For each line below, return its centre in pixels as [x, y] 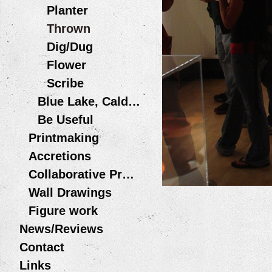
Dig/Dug [70, 47]
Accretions [60, 156]
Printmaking [64, 138]
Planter [67, 10]
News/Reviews [61, 229]
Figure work [63, 211]
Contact [42, 247]
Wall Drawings [70, 192]
